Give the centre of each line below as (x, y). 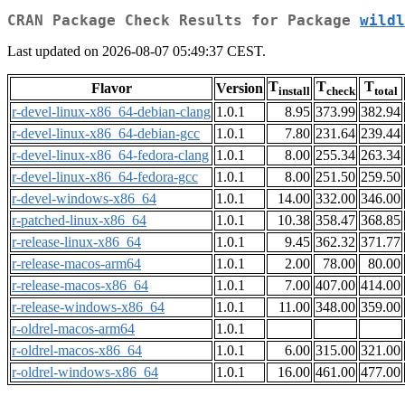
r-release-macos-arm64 (76, 264)
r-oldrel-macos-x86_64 (77, 351)
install (294, 91)
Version (240, 89)
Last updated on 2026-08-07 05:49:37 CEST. (137, 52)
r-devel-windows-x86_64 (84, 199)
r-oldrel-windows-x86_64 (85, 372)
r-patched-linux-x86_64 (79, 221)
